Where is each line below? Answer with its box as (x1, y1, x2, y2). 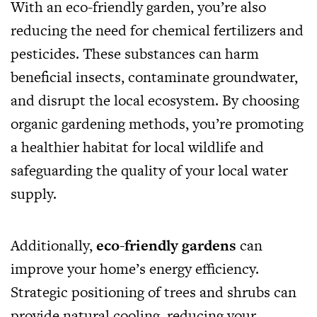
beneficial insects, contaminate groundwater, (11, 66, 298, 87)
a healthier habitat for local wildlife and (11, 136, 264, 157)
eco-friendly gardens (96, 234, 236, 255)
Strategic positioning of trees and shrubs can (11, 281, 296, 302)
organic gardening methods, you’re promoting (11, 113, 304, 134)
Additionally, (11, 234, 93, 255)
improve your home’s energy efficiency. (11, 258, 259, 279)
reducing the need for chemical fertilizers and (11, 19, 304, 40)
